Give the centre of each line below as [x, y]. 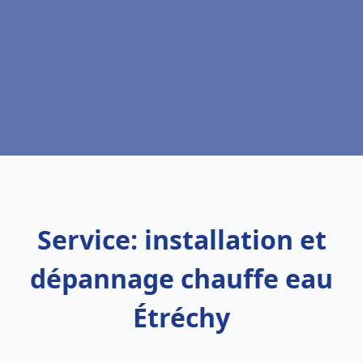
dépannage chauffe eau [181, 278]
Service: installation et [181, 239]
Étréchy [181, 317]
